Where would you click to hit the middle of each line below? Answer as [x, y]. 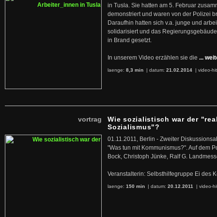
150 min [135, 186]
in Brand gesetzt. [130, 40]
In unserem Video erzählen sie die [153, 58]
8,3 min [135, 70]
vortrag [90, 119]
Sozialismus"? [134, 127]
